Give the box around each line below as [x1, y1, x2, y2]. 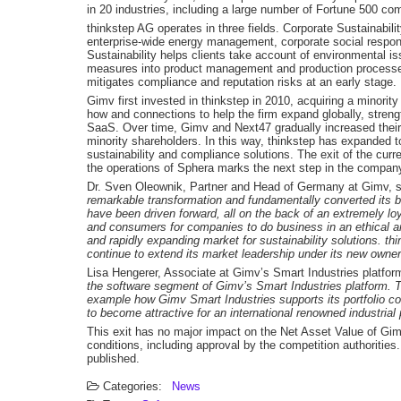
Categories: [99, 380, 166, 393]
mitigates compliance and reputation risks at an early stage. [87, 75, 397, 89]
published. [87, 352, 140, 365]
